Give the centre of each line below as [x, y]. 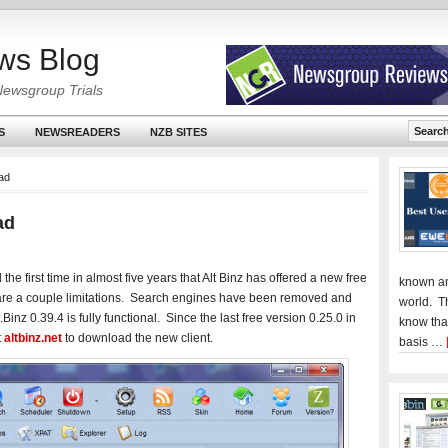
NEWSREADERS [77, 132]
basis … [422, 342]
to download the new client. [137, 338]
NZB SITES [178, 132]
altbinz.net [33, 338]
